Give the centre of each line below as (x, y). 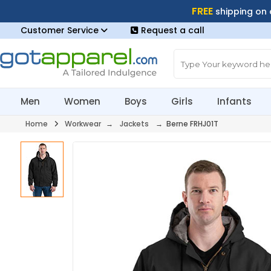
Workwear (83, 124)
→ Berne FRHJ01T (186, 124)
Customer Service (60, 30)
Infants (235, 101)
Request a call (172, 30)
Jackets (134, 124)
